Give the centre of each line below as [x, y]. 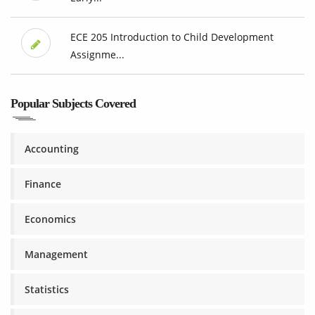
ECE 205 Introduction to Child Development [172, 37]
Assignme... [97, 55]
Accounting [52, 149]
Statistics [47, 290]
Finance [43, 184]
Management [56, 255]
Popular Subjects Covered [73, 104]
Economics [50, 219]
